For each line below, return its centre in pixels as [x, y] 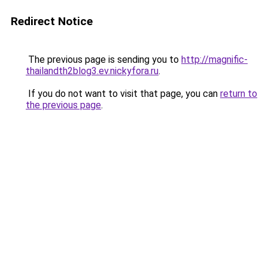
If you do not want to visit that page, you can [123, 94]
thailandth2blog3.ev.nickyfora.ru [92, 71]
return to [239, 94]
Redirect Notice [52, 21]
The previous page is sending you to [103, 60]
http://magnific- [214, 60]
